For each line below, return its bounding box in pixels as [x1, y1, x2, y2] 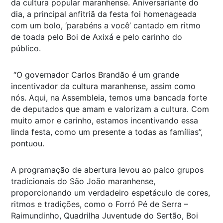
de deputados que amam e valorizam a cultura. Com [11, 104, 209, 114]
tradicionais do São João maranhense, [11, 176, 155, 186]
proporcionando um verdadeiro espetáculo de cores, [11, 187, 210, 198]
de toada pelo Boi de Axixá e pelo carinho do [11, 31, 182, 42]
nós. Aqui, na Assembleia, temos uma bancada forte [11, 92, 207, 103]
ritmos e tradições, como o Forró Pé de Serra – [11, 199, 188, 209]
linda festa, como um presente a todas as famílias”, [11, 126, 203, 137]
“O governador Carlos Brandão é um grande [11, 69, 179, 80]
